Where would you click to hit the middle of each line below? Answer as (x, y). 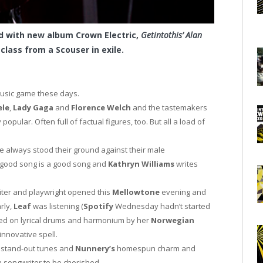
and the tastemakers (169, 108)
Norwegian (173, 220)
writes (186, 164)
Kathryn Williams (141, 164)
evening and (183, 192)
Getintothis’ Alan (171, 35)
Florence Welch (101, 108)
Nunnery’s (95, 249)
